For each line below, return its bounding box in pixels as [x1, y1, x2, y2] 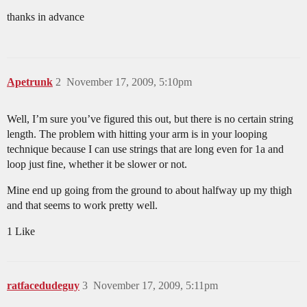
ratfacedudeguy [7, 280, 79, 292]
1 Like [7, 225, 35, 238]
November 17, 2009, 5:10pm [66, 76, 192, 88]
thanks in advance [7, 11, 84, 23]
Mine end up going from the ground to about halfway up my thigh [7, 184, 292, 197]
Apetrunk [7, 76, 53, 88]
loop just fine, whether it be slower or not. [7, 158, 187, 171]
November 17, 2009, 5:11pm [93, 280, 218, 292]
